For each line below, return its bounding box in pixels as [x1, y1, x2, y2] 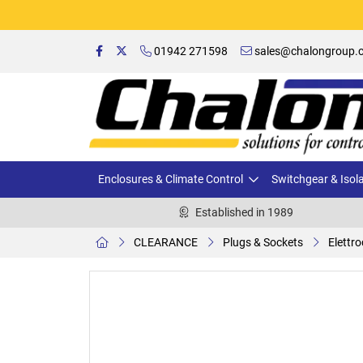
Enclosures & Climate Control [98, 172, 243, 186]
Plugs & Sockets [223, 235, 303, 249]
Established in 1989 [195, 205, 293, 219]
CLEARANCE [134, 235, 198, 249]
